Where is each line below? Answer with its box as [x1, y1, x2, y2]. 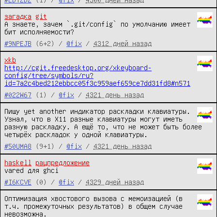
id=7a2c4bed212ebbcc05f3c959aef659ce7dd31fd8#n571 [4, 79, 190, 87]
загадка [4, 12, 31, 20]
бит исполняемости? [4, 28, 74, 35]
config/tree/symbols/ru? [4, 71, 93, 79]
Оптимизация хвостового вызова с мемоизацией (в [4, 194, 183, 202]
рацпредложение [35, 158, 90, 166]
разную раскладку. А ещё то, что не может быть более [4, 123, 202, 130]
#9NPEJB [4, 39, 31, 47]
